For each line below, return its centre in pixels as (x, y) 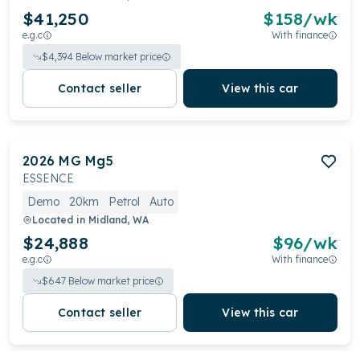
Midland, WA (119, 220)
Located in (60, 220)
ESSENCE (48, 178)
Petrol (124, 202)
